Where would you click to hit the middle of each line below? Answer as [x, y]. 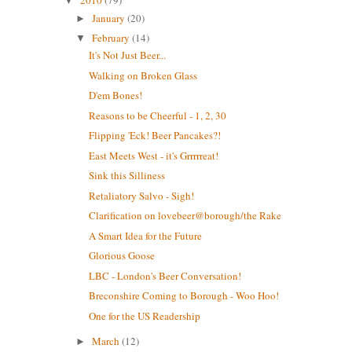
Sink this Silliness [127, 176]
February [112, 38]
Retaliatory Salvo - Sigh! [142, 195]
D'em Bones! [116, 95]
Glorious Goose [122, 256]
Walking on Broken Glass [143, 75]
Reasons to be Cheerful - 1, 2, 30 [158, 115]
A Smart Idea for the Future [146, 235]
